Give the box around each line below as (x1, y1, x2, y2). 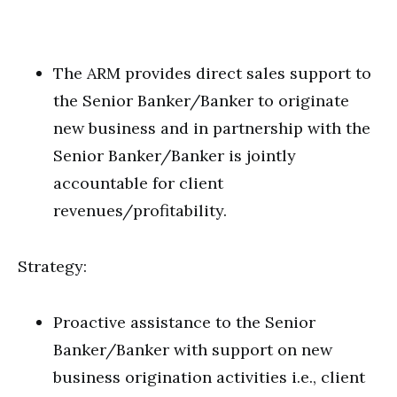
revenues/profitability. (53, 200, 227, 221)
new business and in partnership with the (53, 118, 370, 138)
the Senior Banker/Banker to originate (53, 90, 349, 111)
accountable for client (53, 173, 223, 193)
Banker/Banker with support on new (53, 339, 332, 360)
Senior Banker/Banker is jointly (53, 145, 296, 166)
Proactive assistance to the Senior (53, 312, 315, 332)
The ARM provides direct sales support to (53, 63, 371, 83)
